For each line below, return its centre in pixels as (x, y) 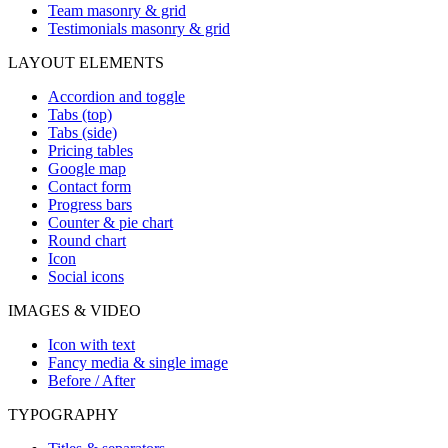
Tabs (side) (82, 132)
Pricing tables (90, 150)
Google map (87, 168)
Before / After (91, 380)
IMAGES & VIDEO (74, 310)
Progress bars (90, 204)
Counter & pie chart (110, 222)
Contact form (89, 186)
